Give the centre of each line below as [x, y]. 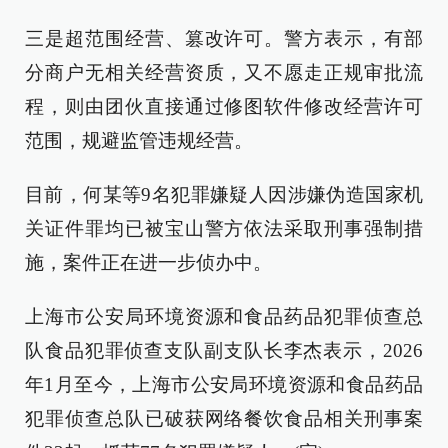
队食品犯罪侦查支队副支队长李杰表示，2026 [224, 350]
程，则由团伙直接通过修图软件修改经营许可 [224, 106]
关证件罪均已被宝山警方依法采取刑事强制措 [224, 228]
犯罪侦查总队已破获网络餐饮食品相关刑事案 [224, 418]
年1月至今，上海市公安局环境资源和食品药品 [224, 384]
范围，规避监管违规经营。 [139, 140]
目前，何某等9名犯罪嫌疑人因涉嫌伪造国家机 [224, 194]
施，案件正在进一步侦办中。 [148, 262]
